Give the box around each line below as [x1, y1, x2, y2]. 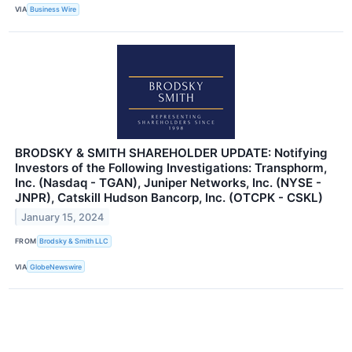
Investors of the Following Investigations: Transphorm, [15, 159, 327, 175]
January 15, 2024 [21, 211, 104, 223]
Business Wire [30, 5, 77, 14]
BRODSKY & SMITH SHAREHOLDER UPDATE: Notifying [15, 145, 328, 160]
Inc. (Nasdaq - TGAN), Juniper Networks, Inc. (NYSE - [15, 174, 321, 190]
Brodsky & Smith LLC [39, 236, 109, 246]
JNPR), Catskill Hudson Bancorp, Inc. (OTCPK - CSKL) [15, 189, 323, 205]
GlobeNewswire [30, 262, 82, 271]
